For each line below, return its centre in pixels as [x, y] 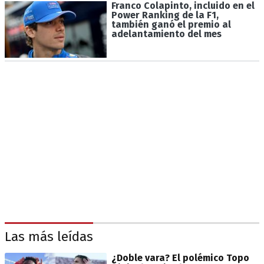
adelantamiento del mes [166, 34]
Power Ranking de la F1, [165, 15]
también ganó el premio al [171, 24]
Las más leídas [49, 236]
